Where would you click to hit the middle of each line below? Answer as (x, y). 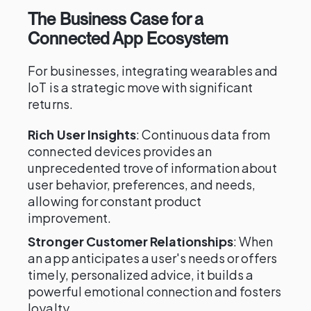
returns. (50, 104)
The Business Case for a (116, 19)
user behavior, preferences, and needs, (142, 184)
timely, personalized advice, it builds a (141, 275)
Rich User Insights (82, 134)
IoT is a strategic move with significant (141, 87)
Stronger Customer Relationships (131, 241)
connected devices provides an (120, 151)
